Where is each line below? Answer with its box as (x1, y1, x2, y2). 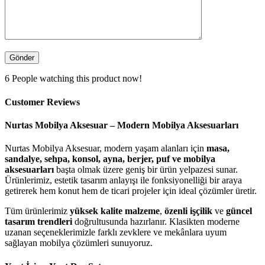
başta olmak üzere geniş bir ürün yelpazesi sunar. (54, 164, 238, 175)
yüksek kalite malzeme (70, 206, 160, 216)
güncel (226, 206, 252, 216)
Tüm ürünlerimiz (5, 206, 70, 216)
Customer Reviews (5, 96, 80, 107)
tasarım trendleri (5, 216, 72, 227)
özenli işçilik (164, 206, 212, 216)
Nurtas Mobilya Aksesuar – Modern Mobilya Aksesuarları (5, 120, 238, 130)
